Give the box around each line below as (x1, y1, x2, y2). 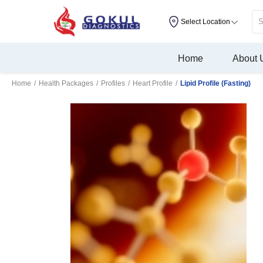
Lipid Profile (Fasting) (180, 79, 251, 88)
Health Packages (39, 79, 93, 88)
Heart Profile (133, 79, 173, 88)
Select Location (180, 17, 230, 26)
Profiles (101, 79, 125, 88)
